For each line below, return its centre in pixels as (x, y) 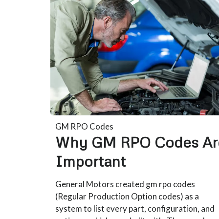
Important (91, 161)
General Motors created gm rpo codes (125, 184)
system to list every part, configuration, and (135, 208)
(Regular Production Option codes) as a (127, 196)
